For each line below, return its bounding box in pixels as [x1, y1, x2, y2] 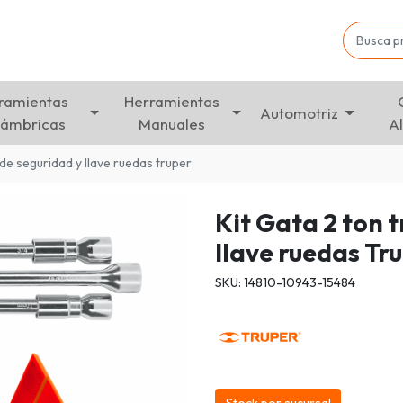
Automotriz [260, 103, 339, 122]
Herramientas [124, 92, 220, 112]
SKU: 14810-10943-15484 [215, 273, 355, 291]
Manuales [139, 114, 206, 134]
